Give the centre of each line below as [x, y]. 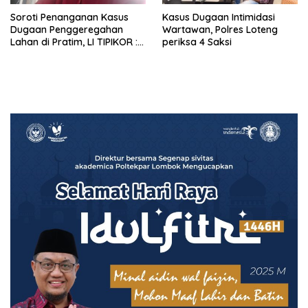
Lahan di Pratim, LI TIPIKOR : [74, 42]
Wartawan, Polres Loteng [220, 30]
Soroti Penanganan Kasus [69, 18]
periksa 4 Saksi [197, 42]
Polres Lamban [45, 55]
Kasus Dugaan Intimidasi [219, 18]
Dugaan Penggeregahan [67, 30]
